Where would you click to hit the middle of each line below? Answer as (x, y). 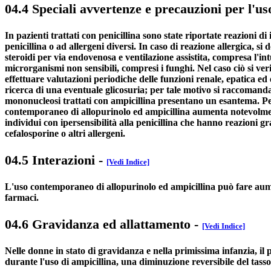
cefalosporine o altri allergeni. (65, 134)
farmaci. (22, 197)
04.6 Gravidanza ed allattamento (98, 224)
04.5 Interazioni (50, 160)
